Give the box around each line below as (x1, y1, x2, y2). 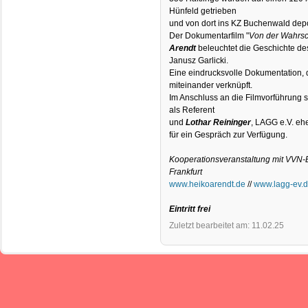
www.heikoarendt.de (169, 179, 246, 190)
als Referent (169, 105, 215, 115)
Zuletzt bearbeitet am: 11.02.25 (169, 221, 285, 231)
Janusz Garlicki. (169, 56, 229, 66)
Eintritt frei (169, 204, 211, 214)
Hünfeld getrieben (169, 6, 237, 16)
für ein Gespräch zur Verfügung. (169, 130, 288, 140)
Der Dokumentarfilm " (169, 31, 250, 41)
